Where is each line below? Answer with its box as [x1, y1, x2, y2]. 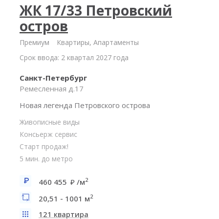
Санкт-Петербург [20, 73, 87, 83]
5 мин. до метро [20, 154, 73, 163]
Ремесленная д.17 [20, 84, 84, 93]
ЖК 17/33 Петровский [20, 1, 172, 20]
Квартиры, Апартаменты [57, 38, 139, 47]
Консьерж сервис [20, 130, 77, 139]
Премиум [20, 38, 49, 47]
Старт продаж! [20, 142, 68, 151]
